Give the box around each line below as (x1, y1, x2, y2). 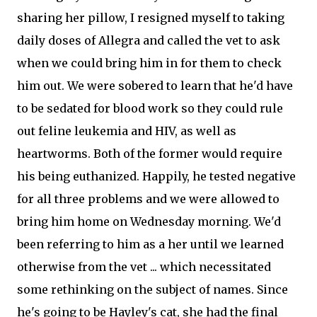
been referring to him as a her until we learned (17, 237, 284, 251)
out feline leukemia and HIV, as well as (17, 124, 236, 138)
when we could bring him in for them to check (17, 56, 282, 70)
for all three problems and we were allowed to (17, 192, 279, 206)
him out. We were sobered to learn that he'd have (17, 79, 293, 93)
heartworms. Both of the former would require (17, 146, 282, 161)
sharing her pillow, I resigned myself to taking (17, 11, 284, 25)
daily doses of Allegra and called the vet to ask (17, 33, 280, 47)
